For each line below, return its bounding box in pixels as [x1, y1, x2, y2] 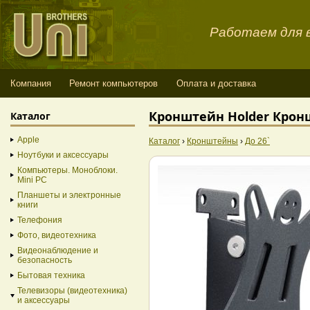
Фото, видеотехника [17, 230, 96, 240]
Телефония [17, 215, 62, 225]
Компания [10, 78, 51, 89]
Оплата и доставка [176, 78, 256, 89]
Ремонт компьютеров [69, 78, 158, 89]
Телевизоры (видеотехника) [17, 286, 127, 295]
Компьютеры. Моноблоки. [17, 165, 118, 175]
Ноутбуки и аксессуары [17, 150, 109, 160]
